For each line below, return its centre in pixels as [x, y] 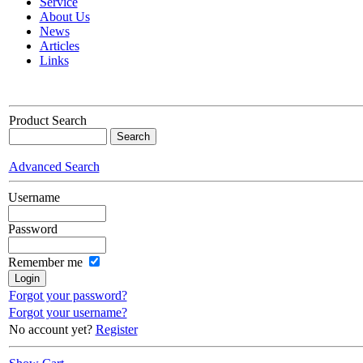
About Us [64, 17]
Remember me [45, 263]
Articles [59, 46]
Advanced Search [54, 167]
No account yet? [52, 330]
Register [116, 330]
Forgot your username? [68, 313]
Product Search [47, 121]
